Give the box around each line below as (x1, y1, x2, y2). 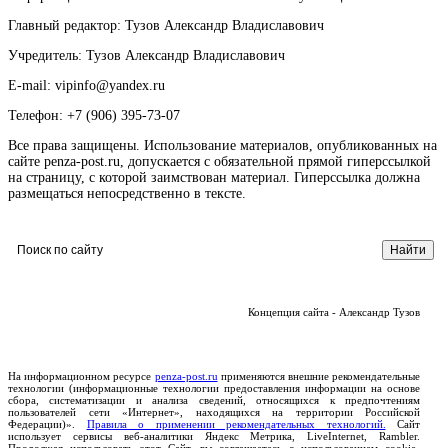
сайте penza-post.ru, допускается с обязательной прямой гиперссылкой (8, 154, 431, 170)
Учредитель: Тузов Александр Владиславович (8, 48, 285, 64)
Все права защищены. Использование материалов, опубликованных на (8, 138, 437, 154)
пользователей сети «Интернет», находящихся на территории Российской (8, 406, 420, 419)
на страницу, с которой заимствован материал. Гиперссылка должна (8, 170, 420, 186)
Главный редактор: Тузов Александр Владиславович (8, 18, 324, 34)
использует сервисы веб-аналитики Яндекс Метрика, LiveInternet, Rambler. (8, 430, 420, 443)
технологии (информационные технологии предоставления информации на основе (8, 382, 420, 395)
